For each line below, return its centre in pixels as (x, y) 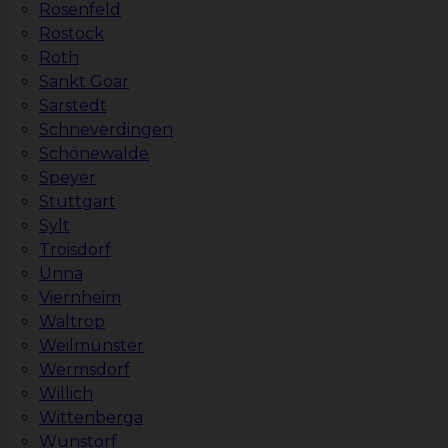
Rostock (71, 34)
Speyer (67, 178)
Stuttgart (77, 202)
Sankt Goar (84, 82)
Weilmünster (91, 346)
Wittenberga (91, 418)
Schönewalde (94, 154)
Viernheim (80, 298)
